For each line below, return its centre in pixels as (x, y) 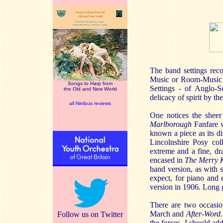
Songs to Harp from (90, 83)
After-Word (203, 214)
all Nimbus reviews (90, 103)
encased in (167, 160)
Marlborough (171, 124)
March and (168, 214)
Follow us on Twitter (90, 214)
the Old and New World (90, 89)
